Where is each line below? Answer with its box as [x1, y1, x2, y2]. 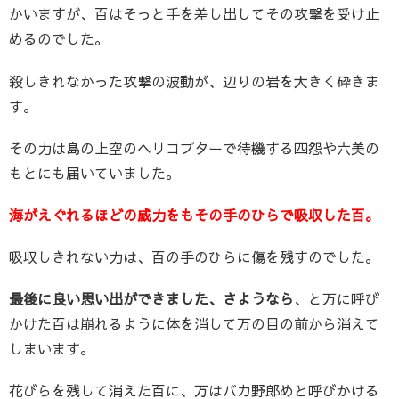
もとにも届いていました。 [9, 162, 180, 183]
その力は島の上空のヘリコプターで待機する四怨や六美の [9, 137, 379, 158]
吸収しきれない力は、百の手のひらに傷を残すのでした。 [9, 247, 379, 267]
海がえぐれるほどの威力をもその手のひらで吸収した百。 [9, 204, 379, 224]
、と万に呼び [294, 289, 379, 309]
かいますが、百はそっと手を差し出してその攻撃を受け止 [9, 4, 379, 24]
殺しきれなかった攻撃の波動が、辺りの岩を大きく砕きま [9, 70, 379, 91]
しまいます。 [9, 338, 94, 359]
